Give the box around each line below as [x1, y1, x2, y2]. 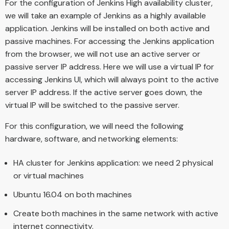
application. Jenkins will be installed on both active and [5, 23, 210, 34]
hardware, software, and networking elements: [5, 133, 178, 145]
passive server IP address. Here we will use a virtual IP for [5, 61, 214, 73]
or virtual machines [13, 170, 84, 181]
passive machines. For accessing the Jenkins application [5, 36, 214, 47]
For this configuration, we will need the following [5, 121, 184, 132]
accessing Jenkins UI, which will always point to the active [5, 74, 219, 85]
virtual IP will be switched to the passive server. [5, 100, 179, 111]
